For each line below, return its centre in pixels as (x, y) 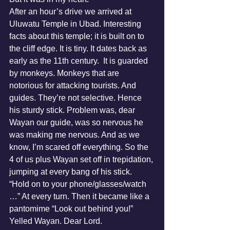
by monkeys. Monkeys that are (65, 73)
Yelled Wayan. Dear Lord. (56, 221)
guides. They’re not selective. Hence (76, 98)
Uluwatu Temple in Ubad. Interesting (76, 24)
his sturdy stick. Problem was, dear (73, 110)
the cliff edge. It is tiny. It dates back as (79, 49)
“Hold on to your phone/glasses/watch (79, 184)
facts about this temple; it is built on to (78, 36)
